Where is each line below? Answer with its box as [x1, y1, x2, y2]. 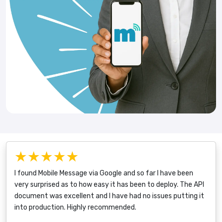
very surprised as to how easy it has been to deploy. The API [14, 180, 204, 189]
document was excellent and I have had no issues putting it [14, 191, 204, 200]
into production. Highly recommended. [14, 203, 136, 212]
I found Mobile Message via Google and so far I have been [14, 168, 193, 177]
